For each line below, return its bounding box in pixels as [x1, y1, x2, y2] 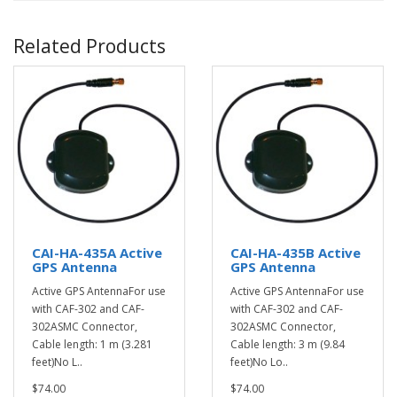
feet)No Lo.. [230, 354, 288, 370]
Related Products [13, 34, 166, 58]
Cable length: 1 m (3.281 [32, 337, 152, 352]
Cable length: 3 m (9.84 [230, 337, 345, 352]
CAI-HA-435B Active [230, 244, 361, 261]
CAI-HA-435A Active [32, 244, 162, 261]
